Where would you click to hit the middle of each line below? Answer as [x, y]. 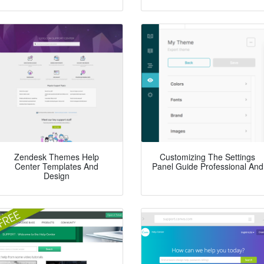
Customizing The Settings [207, 157]
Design [57, 176]
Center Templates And [57, 166]
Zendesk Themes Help [57, 157]
